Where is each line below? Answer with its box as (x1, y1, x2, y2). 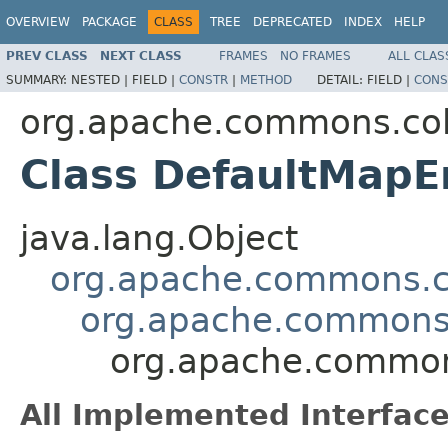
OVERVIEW (6, 15, 70, 29)
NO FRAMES (280, 48, 351, 63)
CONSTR (179, 72, 228, 87)
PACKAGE (82, 15, 137, 29)
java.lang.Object (20, 217, 298, 258)
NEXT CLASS (100, 48, 182, 63)
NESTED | (71, 72, 132, 87)
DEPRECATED (253, 15, 332, 29)
